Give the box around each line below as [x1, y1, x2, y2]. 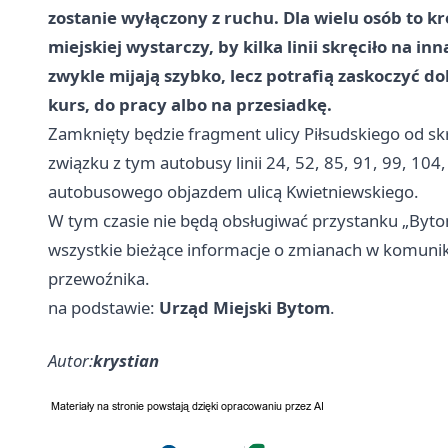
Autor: [48, 349, 93, 373]
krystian [93, 349, 159, 373]
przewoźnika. [48, 267, 150, 291]
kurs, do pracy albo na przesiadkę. [48, 93, 332, 117]
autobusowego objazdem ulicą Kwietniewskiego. [48, 180, 419, 204]
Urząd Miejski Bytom [159, 296, 330, 320]
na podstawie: [48, 296, 159, 320]
